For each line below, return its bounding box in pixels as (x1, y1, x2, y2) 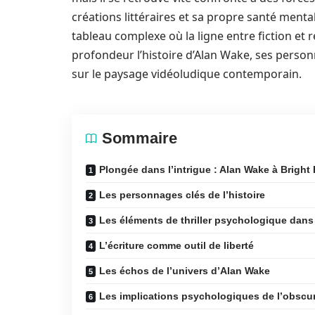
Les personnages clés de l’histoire (99, 189, 265, 200)
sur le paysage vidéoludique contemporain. (72, 66, 302, 82)
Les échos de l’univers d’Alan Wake (99, 265, 270, 276)
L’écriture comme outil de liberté (99, 240, 254, 251)
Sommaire (102, 129, 177, 147)
